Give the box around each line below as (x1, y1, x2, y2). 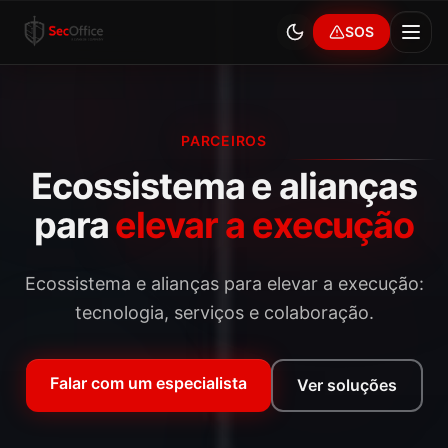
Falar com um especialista (49, 373, 247, 393)
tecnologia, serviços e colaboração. (74, 302, 374, 323)
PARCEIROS (181, 132, 267, 149)
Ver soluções (296, 375, 397, 395)
